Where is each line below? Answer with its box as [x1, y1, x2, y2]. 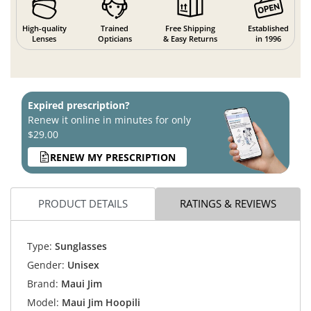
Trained [101, 23, 129, 34]
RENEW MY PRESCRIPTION [50, 150, 176, 164]
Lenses [32, 33, 57, 44]
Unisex [64, 258, 99, 271]
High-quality [22, 23, 67, 34]
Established [248, 23, 289, 34]
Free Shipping [165, 23, 215, 34]
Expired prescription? [28, 99, 130, 112]
